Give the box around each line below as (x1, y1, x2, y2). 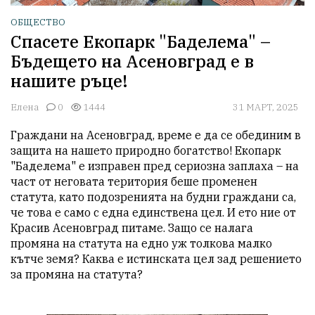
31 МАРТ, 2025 (233, 101, 299, 114)
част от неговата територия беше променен (11, 174, 257, 189)
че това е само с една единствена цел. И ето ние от (11, 205, 296, 220)
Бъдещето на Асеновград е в (11, 50, 254, 73)
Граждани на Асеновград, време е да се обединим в (11, 128, 301, 143)
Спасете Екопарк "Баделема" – (11, 30, 271, 53)
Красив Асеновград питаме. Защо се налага (11, 221, 253, 236)
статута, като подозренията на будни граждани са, (11, 190, 296, 205)
